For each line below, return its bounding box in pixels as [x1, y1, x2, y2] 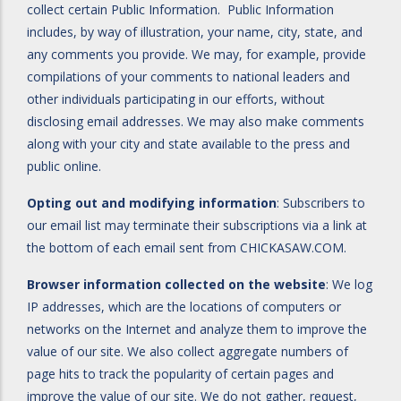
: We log [326, 276, 372, 293]
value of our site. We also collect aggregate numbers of [27, 343, 348, 360]
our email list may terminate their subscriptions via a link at [27, 217, 367, 234]
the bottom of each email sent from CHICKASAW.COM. [27, 239, 346, 256]
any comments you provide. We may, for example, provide [27, 46, 366, 63]
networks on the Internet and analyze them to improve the [27, 320, 367, 337]
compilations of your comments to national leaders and [27, 68, 350, 85]
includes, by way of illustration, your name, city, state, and [27, 23, 363, 40]
